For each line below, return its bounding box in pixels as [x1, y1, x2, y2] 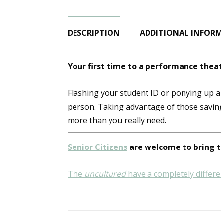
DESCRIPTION [68, 27, 120, 38]
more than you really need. [68, 115, 166, 126]
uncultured [84, 168, 126, 180]
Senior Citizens [68, 142, 127, 153]
